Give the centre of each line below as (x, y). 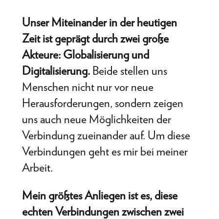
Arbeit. (37, 167)
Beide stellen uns (128, 70)
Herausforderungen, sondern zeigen (102, 103)
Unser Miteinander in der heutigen (99, 22)
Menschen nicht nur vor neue (88, 87)
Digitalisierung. (56, 70)
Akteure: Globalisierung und (85, 54)
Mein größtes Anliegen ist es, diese (99, 195)
